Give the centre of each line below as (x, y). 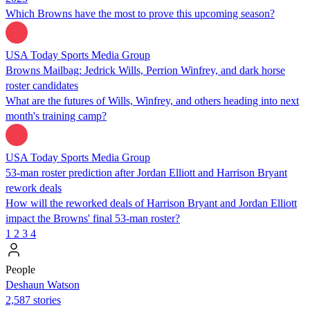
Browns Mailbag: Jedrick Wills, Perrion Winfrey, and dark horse (145, 70)
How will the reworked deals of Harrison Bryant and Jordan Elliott (151, 203)
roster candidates (42, 85)
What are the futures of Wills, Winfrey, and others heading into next (152, 100)
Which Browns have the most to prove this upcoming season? (140, 13)
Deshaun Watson (43, 284)
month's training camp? (56, 116)
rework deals (34, 188)
